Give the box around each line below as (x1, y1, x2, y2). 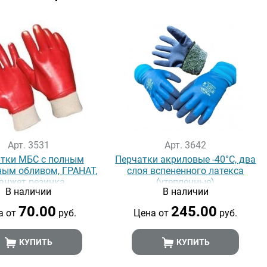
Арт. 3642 (164, 139, 207, 151)
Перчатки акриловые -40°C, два (115, 154, 256, 165)
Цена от (133, 207, 172, 219)
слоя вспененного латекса (127, 165, 244, 176)
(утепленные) (156, 176, 215, 188)
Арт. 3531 (7, 139, 49, 151)
